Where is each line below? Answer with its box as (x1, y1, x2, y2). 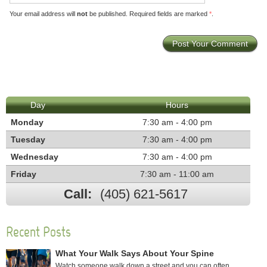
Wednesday (11, 151, 59, 162)
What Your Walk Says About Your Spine (55, 248, 214, 258)
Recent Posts (6, 222, 71, 240)
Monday (11, 117, 44, 127)
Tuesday (11, 134, 46, 144)
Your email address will (9, 10, 77, 17)
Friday (11, 169, 37, 179)
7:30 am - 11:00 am (140, 169, 215, 179)
